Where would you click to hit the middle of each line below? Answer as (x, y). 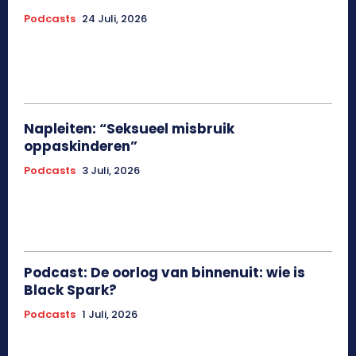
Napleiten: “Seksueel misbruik (129, 129)
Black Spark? (70, 290)
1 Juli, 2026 (110, 315)
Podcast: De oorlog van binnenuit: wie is (164, 273)
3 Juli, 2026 (111, 171)
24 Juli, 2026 (114, 19)
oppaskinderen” (81, 147)
